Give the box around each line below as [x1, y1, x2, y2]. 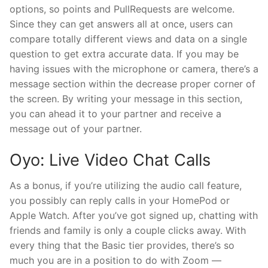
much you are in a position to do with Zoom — [10, 254, 221, 267]
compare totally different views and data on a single [10, 32, 247, 45]
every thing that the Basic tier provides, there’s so [10, 239, 234, 252]
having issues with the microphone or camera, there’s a [10, 62, 258, 75]
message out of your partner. [10, 122, 142, 135]
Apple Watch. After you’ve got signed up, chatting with [10, 209, 258, 222]
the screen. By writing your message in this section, [10, 92, 242, 105]
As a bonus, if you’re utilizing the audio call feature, [10, 179, 242, 192]
